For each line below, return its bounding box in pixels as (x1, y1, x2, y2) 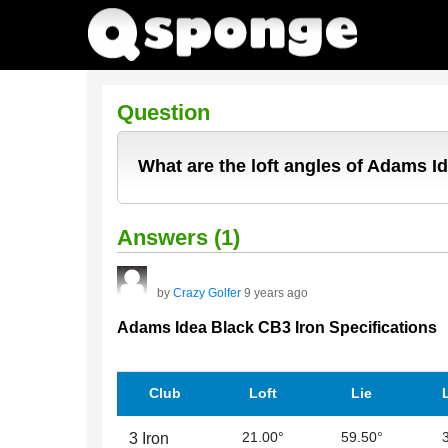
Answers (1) (117, 225, 240, 250)
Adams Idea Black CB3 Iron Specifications (117, 319, 437, 336)
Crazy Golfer (173, 286, 241, 300)
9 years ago (241, 286, 308, 300)
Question (117, 100, 210, 125)
